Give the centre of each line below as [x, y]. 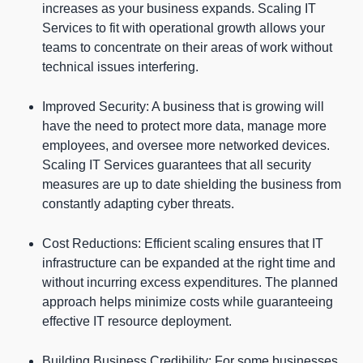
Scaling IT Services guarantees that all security [177, 164]
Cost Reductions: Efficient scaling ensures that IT [183, 243]
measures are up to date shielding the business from [192, 184]
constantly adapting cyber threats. [138, 203]
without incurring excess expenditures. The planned [190, 282]
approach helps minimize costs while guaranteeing [188, 301]
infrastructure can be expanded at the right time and [189, 263]
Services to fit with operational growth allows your [184, 28]
